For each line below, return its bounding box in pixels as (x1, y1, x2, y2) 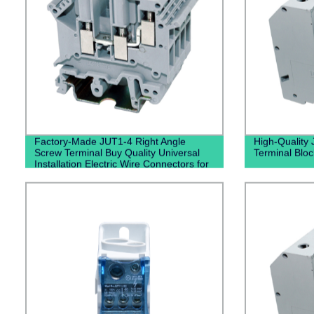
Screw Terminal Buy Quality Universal (34, 146, 200, 158)
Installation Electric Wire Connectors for (34, 158, 209, 170)
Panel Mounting (34, 169, 104, 181)
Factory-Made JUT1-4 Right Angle (34, 135, 186, 147)
